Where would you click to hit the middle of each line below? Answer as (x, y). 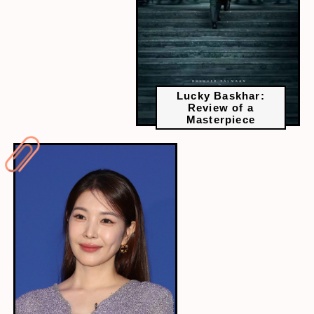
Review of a (220, 108)
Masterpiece (220, 120)
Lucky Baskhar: (221, 96)
